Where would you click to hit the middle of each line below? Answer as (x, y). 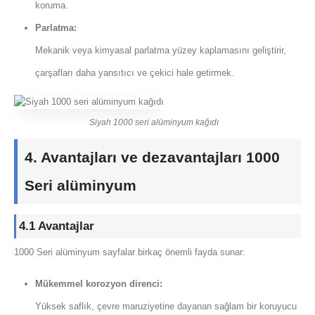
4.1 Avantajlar (57, 226)
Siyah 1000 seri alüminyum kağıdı (154, 123)
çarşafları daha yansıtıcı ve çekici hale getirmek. (134, 72)
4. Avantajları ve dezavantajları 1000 (152, 157)
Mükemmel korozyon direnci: (98, 283)
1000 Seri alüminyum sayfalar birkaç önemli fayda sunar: (130, 252)
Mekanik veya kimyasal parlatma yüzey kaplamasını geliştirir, (160, 50)
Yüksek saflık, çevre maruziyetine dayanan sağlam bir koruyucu (166, 306)
